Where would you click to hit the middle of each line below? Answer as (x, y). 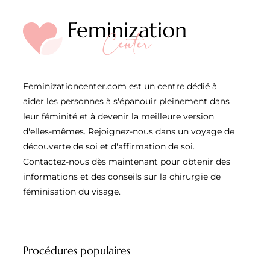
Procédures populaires (77, 251)
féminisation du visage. (72, 191)
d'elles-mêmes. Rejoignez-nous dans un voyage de (129, 131)
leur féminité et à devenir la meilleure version (118, 116)
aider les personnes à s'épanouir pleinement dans (126, 101)
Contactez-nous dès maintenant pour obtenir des (127, 161)
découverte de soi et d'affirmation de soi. (109, 146)
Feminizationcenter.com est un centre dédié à (120, 86)
